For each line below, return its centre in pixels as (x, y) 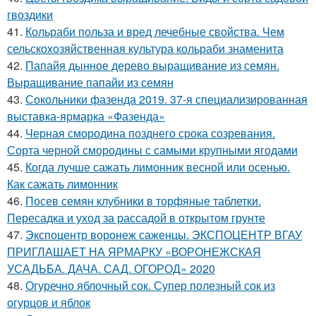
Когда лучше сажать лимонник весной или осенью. (158, 167)
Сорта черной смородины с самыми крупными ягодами (152, 150)
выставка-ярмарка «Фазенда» (86, 116)
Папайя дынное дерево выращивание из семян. (152, 66)
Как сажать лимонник (62, 184)
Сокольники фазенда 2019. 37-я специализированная (166, 99)
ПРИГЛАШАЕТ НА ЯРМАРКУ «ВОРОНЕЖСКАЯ (134, 252)
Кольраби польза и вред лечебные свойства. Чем (155, 32)
